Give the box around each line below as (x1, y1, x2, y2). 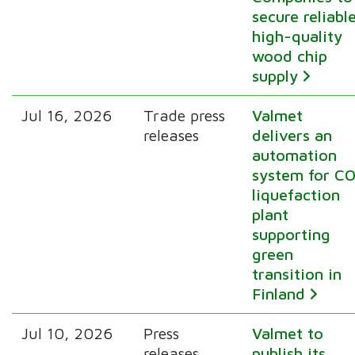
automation (252, 145, 338, 164)
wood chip (252, 46, 328, 65)
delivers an (252, 125, 333, 144)
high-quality (252, 26, 343, 45)
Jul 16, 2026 (21, 105, 113, 124)
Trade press (143, 105, 226, 124)
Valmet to (252, 323, 324, 342)
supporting (252, 224, 331, 243)
